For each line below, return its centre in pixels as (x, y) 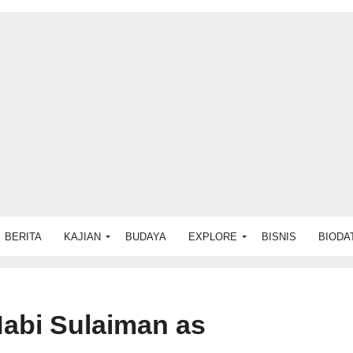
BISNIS (279, 236)
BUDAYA (146, 236)
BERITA (23, 236)
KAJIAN (82, 236)
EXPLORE (213, 236)
